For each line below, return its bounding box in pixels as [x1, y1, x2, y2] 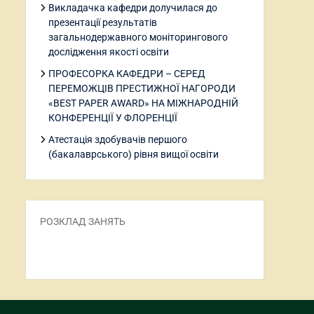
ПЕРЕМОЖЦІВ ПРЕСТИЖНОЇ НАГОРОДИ [48, 83, 235, 94]
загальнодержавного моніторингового [48, 32, 228, 43]
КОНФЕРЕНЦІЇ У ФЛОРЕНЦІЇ [48, 112, 177, 123]
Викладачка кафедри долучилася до [48, 2, 217, 13]
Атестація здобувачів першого [48, 134, 187, 145]
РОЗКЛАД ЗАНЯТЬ [40, 216, 125, 227]
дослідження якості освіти [48, 46, 169, 57]
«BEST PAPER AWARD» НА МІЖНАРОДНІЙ [48, 97, 238, 109]
